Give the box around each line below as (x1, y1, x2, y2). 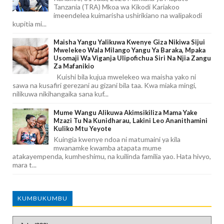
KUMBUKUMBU (17, 194, 67, 202)
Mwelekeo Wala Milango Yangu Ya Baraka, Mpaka (53, 46, 205, 54)
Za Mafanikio (53, 62, 94, 70)
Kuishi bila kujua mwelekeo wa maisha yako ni (53, 72, 196, 81)
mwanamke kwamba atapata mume (53, 143, 161, 152)
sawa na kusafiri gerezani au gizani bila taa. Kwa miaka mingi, (12, 81, 196, 90)
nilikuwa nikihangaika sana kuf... (12, 89, 108, 98)
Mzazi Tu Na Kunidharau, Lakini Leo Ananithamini (53, 116, 207, 124)
